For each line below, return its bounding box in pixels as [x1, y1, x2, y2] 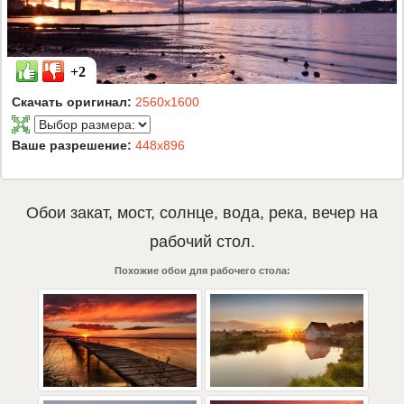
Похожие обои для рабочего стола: [114, 265, 290, 277]
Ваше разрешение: [12, 138, 135, 153]
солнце [160, 204, 214, 223]
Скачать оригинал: [12, 95, 135, 110]
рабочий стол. [149, 233, 255, 252]
